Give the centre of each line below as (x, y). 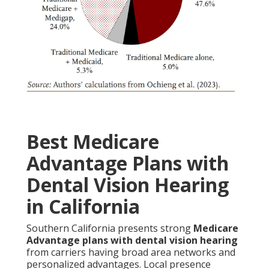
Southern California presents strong (110, 228)
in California (83, 207)
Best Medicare (93, 142)
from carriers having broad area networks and (131, 252)
